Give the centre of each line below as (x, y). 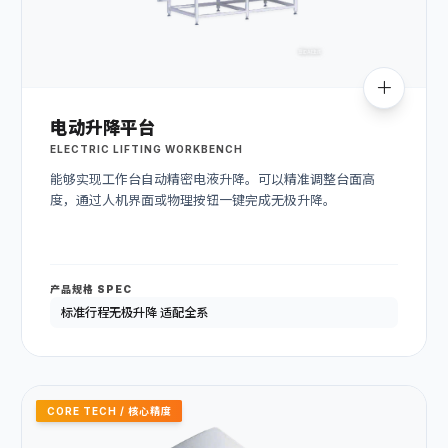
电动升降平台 (103, 127)
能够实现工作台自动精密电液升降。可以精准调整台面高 (212, 179)
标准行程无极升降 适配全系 (134, 313)
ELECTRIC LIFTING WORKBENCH (146, 149)
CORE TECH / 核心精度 (109, 410)
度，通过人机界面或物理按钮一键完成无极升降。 (193, 200)
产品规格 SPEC (91, 289)
